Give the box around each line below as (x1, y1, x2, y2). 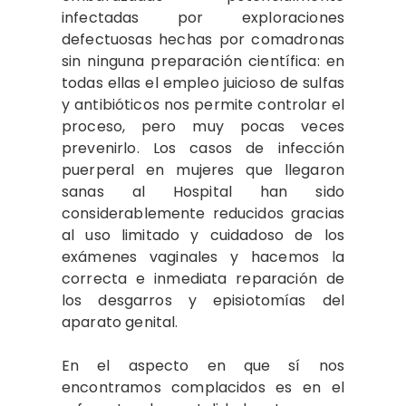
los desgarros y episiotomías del (62, 290, 344, 311)
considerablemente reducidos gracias (62, 203, 344, 224)
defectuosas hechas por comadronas (62, 29, 344, 50)
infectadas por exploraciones (62, 7, 344, 28)
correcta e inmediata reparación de (62, 268, 344, 289)
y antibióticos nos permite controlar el (62, 94, 344, 115)
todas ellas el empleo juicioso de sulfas (62, 72, 344, 93)
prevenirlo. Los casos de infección (62, 138, 344, 159)
